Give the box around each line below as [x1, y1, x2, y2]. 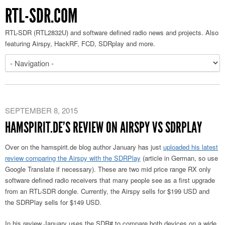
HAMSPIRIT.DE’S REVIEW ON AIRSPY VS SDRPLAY [5, 119, 202, 137]
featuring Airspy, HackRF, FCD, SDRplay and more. [5, 39, 155, 48]
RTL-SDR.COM [5, 4, 77, 28]
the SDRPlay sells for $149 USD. [5, 197, 101, 207]
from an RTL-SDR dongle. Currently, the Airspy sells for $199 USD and [5, 186, 209, 196]
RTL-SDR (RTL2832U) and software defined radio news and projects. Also [5, 28, 218, 37]
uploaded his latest [163, 142, 218, 152]
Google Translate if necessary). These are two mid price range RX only [5, 164, 211, 174]
